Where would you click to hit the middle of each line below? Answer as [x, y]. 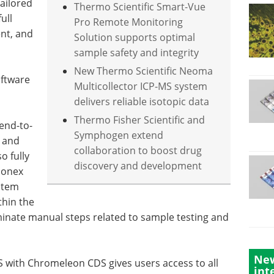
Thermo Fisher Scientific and [140, 120]
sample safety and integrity [137, 52]
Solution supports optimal [135, 37]
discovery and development [138, 165]
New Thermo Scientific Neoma [144, 71]
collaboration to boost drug [138, 150]
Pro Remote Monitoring [129, 22]
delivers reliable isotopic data [142, 101]
